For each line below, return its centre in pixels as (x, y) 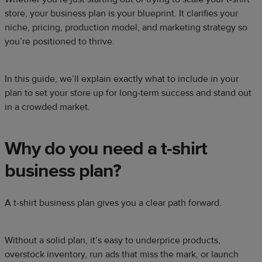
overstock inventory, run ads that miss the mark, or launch (122, 255)
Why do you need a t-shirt (106, 149)
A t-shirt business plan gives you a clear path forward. (113, 203)
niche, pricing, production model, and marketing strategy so (126, 28)
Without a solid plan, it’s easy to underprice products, (113, 241)
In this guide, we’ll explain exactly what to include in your (122, 79)
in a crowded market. (47, 107)
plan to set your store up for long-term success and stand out (128, 93)
